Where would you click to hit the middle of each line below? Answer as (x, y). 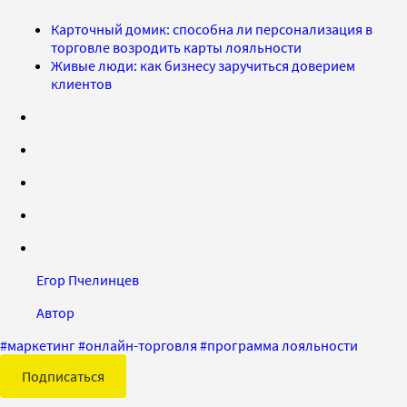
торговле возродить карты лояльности (176, 48)
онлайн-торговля (141, 346)
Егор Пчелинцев (88, 280)
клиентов (81, 84)
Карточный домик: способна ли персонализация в (212, 30)
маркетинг (41, 346)
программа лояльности (283, 346)
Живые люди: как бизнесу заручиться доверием (203, 66)
